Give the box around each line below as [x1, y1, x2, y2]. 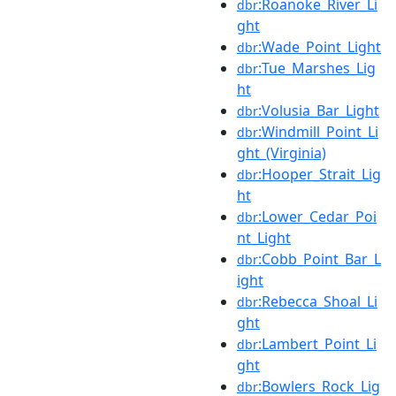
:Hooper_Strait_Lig [258, 164, 381, 184]
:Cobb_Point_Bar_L [258, 248, 381, 269]
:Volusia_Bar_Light [258, 100, 379, 120]
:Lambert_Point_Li [258, 333, 377, 354]
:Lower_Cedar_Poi [258, 206, 377, 226]
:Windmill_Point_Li [258, 121, 378, 141]
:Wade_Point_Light [258, 36, 381, 57]
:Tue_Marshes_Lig [258, 57, 376, 78]
